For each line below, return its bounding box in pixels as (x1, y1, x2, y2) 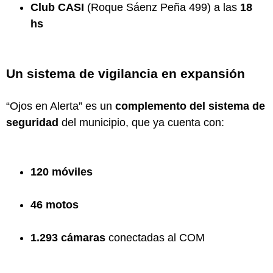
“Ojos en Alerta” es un (6, 99, 115, 112)
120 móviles (30, 165, 93, 178)
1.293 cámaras (30, 231, 105, 244)
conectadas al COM (105, 231, 205, 244)
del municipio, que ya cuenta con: (58, 116, 224, 129)
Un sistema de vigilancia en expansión (6, 66, 245, 80)
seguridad (6, 116, 58, 129)
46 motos (30, 198, 79, 211)
